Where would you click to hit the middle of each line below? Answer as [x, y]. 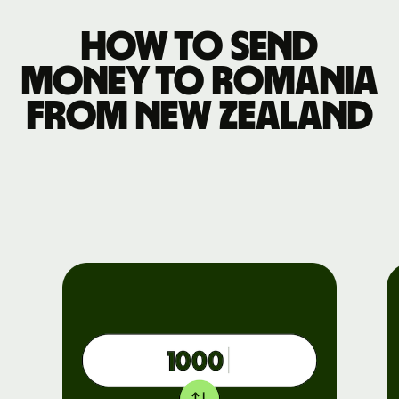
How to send [199, 47]
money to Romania [199, 81]
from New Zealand [199, 116]
